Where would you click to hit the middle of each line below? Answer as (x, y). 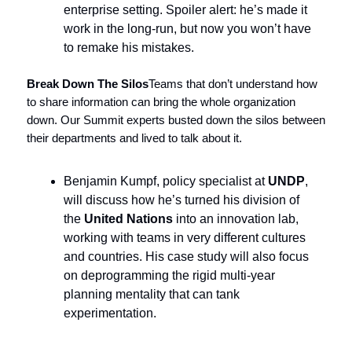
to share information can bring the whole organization (161, 101)
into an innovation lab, (236, 218)
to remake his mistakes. (129, 47)
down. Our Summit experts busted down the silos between (176, 119)
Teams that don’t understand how (233, 83)
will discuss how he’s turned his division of (181, 200)
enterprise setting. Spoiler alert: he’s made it (185, 9)
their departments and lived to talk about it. (134, 137)
